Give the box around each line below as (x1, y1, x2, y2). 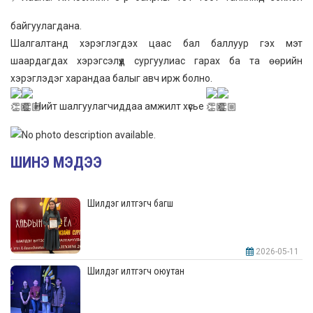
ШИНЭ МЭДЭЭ (10, 153, 102, 171)
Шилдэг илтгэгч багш (87, 197, 173, 209)
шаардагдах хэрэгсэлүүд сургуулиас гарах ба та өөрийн (10, 54, 303, 66)
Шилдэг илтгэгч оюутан (87, 265, 184, 277)
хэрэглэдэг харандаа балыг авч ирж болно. (10, 72, 212, 84)
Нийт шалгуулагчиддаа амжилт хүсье (33, 100, 206, 112)
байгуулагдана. (10, 20, 82, 31)
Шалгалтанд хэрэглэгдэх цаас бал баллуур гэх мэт (10, 37, 303, 49)
